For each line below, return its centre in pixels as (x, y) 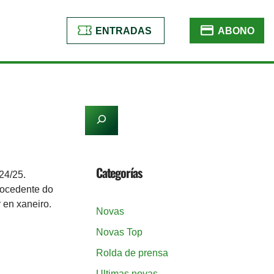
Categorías (119, 172)
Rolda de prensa (132, 253)
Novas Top (119, 232)
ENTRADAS (124, 31)
